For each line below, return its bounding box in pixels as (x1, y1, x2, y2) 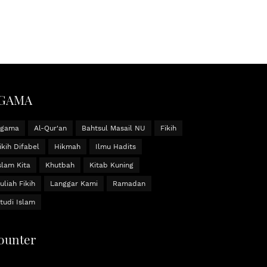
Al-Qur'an (34, 124, 67, 133)
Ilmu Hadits (95, 142, 136, 151)
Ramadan (113, 179, 146, 188)
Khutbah (45, 161, 75, 170)
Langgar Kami (50, 179, 98, 188)
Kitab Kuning (89, 161, 134, 170)
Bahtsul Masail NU (82, 124, 146, 133)
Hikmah (54, 142, 81, 151)
